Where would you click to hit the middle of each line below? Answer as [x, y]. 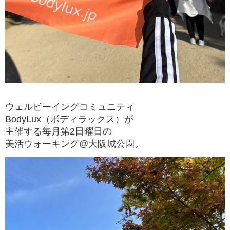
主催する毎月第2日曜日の [59, 132]
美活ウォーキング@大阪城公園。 [74, 144]
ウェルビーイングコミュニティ [70, 107]
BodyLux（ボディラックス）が [69, 119]
